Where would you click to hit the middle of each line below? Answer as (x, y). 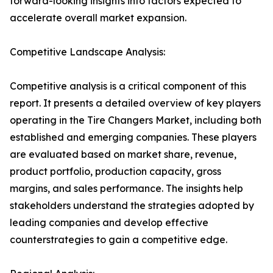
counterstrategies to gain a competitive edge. (119, 240)
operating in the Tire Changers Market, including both (136, 120)
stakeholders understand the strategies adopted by (132, 206)
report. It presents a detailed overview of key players (135, 103)
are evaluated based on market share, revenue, (123, 154)
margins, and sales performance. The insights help (126, 189)
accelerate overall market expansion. (98, 18)
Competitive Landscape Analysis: (87, 52)
